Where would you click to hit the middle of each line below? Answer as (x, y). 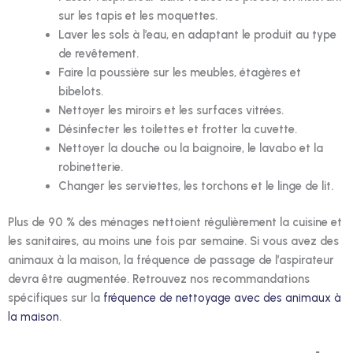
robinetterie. (90, 167)
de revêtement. (98, 53)
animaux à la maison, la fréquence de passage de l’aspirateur (171, 260)
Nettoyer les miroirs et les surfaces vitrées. (171, 110)
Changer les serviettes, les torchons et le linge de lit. (195, 186)
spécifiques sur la (56, 297)
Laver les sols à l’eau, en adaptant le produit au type (197, 34)
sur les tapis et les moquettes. (137, 15)
